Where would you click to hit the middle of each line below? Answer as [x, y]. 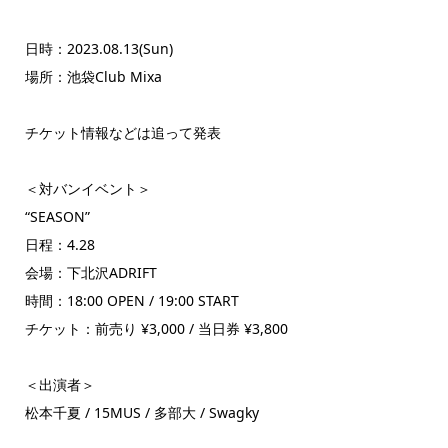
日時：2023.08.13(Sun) [98, 49]
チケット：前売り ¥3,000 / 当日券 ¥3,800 [156, 329]
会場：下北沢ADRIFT [90, 273]
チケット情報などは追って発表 [122, 133]
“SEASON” [57, 217]
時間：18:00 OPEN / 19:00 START [131, 301]
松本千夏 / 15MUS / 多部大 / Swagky [141, 413]
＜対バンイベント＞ [87, 189]
